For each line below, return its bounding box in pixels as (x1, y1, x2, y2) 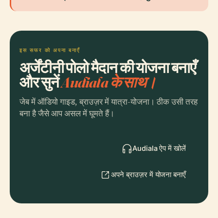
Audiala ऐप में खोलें (132, 144, 186, 152)
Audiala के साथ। (61, 73, 156, 91)
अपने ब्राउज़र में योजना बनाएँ (111, 170, 186, 179)
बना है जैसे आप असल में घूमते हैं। (19, 108, 114, 119)
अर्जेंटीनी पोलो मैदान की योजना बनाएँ (19, 58, 196, 77)
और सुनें (19, 73, 61, 91)
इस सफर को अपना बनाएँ (19, 47, 80, 54)
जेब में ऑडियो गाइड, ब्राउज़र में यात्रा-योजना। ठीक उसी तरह (19, 96, 198, 108)
